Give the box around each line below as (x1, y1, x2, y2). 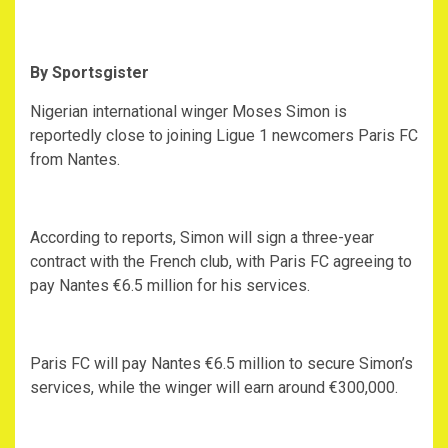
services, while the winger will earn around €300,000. (30, 378, 398, 398)
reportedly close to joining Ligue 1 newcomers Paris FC (30, 126, 418, 146)
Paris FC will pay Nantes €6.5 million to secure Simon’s (30, 354, 413, 374)
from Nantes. (30, 150, 120, 170)
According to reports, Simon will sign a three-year (30, 228, 374, 248)
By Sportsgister (30, 63, 149, 83)
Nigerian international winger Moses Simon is (30, 102, 347, 122)
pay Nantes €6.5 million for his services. (30, 276, 310, 296)
